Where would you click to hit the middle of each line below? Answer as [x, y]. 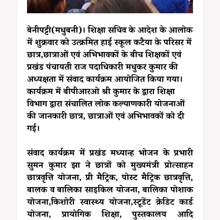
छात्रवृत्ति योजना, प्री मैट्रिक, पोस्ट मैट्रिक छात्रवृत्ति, [110, 179]
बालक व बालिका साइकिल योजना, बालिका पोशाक [110, 191]
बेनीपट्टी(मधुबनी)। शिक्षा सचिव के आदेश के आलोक [110, 31]
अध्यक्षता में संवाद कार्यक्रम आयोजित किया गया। [105, 80]
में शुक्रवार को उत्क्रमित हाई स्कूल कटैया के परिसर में [109, 43]
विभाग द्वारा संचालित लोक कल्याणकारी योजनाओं [106, 105]
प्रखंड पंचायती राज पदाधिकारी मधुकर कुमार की [102, 68]
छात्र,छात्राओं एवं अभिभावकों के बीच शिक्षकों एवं [104, 56]
